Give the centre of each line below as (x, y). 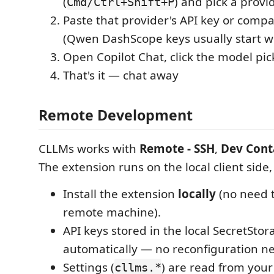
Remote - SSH (177, 149)
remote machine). (112, 212)
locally (197, 194)
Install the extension (120, 194)
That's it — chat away (121, 75)
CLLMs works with (89, 149)
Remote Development (116, 115)
